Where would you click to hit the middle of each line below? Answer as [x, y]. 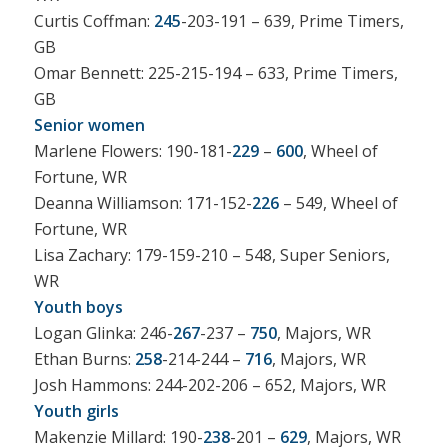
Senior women [89, 124]
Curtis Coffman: [93, 20]
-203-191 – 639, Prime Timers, [292, 20]
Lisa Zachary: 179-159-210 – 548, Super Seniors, [211, 254]
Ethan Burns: [84, 358]
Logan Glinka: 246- [103, 332]
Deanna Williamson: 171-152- [142, 202]
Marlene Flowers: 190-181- [132, 150]
